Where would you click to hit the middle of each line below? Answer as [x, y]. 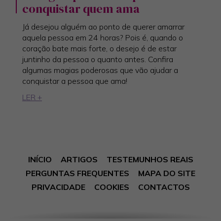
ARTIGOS [79, 159]
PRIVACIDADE [58, 187]
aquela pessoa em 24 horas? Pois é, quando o [103, 37]
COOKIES [111, 187]
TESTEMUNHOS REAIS [150, 159]
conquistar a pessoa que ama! [75, 81]
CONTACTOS [164, 187]
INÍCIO [40, 159]
